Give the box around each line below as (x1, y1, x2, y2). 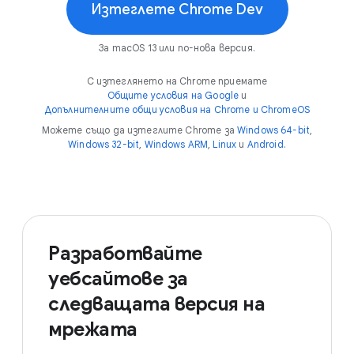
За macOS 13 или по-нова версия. (99, 42, 255, 54)
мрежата (48, 318, 137, 341)
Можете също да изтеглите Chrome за (41, 124, 237, 136)
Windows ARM (144, 138, 209, 150)
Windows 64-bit (236, 124, 311, 136)
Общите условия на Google (107, 89, 239, 101)
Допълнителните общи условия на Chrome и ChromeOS (43, 104, 311, 115)
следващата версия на (48, 292, 265, 316)
